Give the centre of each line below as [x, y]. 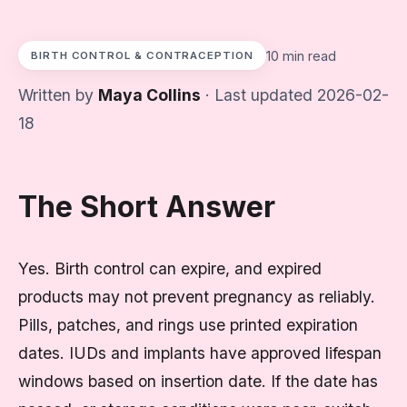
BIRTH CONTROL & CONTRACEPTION [142, 55]
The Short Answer [147, 207]
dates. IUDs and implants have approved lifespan [200, 353]
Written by [58, 95]
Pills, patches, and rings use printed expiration [188, 325]
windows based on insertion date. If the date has [198, 381]
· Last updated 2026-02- [295, 95]
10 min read [301, 55]
